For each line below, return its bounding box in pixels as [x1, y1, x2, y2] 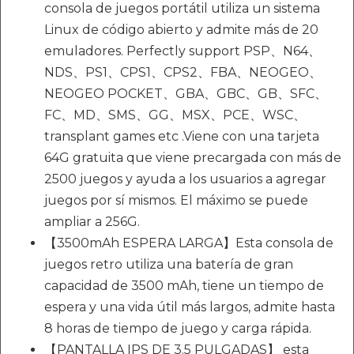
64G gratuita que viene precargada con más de [44, 150, 341, 166]
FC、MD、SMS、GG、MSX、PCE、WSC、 [44, 107, 306, 123]
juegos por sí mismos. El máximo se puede [44, 193, 308, 209]
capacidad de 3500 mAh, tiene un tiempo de [44, 278, 324, 294]
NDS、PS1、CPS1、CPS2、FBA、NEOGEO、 [44, 65, 322, 81]
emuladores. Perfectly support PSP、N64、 [44, 43, 321, 59]
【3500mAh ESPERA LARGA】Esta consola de [44, 235, 333, 251]
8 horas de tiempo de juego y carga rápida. [44, 321, 311, 337]
